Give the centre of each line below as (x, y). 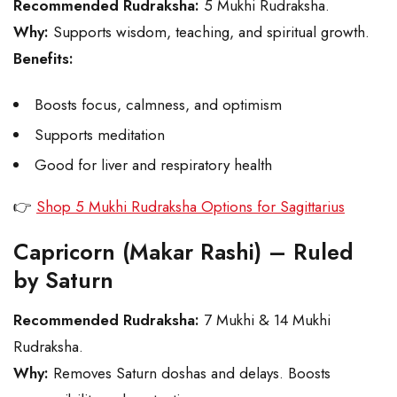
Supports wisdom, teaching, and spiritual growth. (209, 32)
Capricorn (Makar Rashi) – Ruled (183, 252)
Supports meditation (100, 135)
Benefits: (43, 59)
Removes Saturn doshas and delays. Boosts (190, 374)
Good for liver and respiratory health (156, 165)
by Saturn (63, 280)
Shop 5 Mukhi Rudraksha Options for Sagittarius (191, 207)
